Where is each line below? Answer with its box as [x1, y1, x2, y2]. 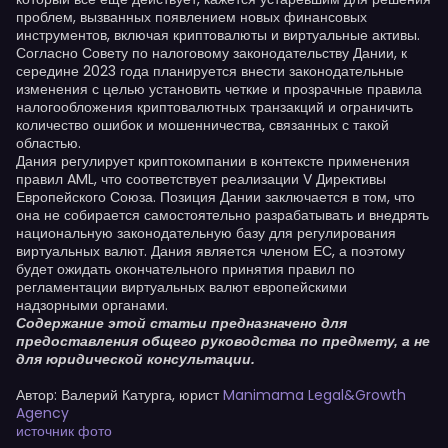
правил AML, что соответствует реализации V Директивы [16, 169, 386, 189]
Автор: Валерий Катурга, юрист [16, 385, 223, 405]
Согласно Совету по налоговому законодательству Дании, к [16, 43, 407, 63]
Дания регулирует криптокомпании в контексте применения [16, 151, 410, 171]
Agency [16, 403, 69, 423]
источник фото [16, 421, 112, 441]
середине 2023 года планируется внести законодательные [16, 61, 404, 81]
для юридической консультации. [16, 351, 255, 367]
